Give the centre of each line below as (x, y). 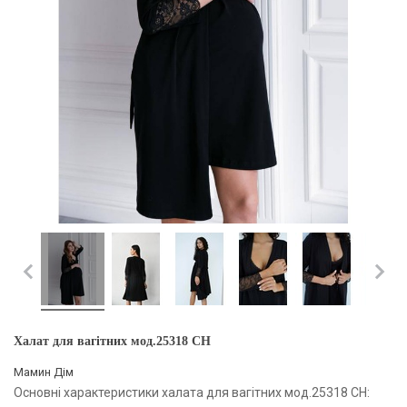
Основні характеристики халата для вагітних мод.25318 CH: (192, 392)
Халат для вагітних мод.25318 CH (112, 341)
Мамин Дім (44, 372)
